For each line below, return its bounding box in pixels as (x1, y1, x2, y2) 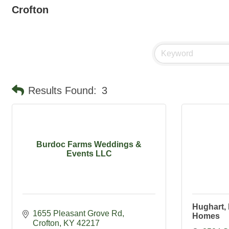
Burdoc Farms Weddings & (36, 140, 142, 149)
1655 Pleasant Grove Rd (33, 209, 122, 218)
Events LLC (66, 149, 112, 158)
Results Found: (28, 85, 97, 96)
